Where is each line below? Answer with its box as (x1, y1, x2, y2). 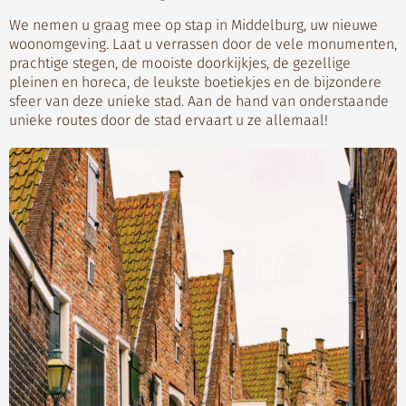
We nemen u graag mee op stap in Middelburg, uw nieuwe (9, 16, 378, 34)
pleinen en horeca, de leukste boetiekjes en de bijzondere (9, 73, 382, 91)
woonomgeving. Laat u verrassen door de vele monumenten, (9, 35, 397, 53)
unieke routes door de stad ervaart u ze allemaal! (9, 111, 328, 129)
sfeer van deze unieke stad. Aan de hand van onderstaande (9, 92, 389, 110)
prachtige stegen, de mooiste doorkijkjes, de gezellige (9, 54, 351, 72)
